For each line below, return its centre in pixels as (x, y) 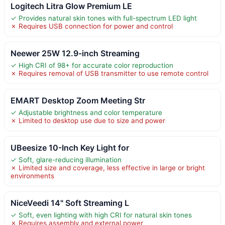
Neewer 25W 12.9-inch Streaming (75, 53)
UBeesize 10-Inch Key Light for (70, 147)
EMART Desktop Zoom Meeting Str (78, 100)
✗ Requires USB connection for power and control (92, 26)
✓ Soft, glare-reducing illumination (66, 159)
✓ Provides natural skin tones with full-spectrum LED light (104, 18)
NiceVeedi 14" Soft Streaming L (70, 203)
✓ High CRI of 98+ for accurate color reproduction (92, 65)
